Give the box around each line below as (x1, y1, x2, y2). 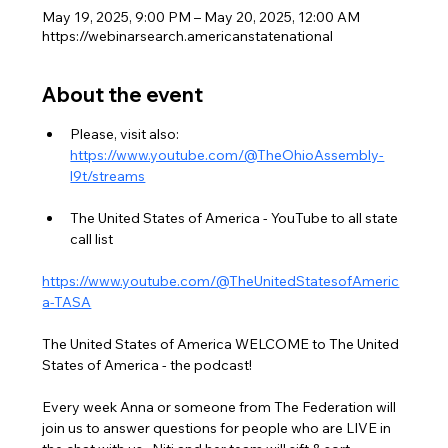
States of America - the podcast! (42, 355, 253, 374)
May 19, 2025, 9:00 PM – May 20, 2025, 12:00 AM (42, 7, 361, 26)
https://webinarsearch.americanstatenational (42, 26, 334, 45)
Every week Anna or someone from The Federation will (42, 397, 400, 416)
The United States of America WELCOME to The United (42, 334, 403, 353)
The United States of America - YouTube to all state (70, 208, 402, 227)
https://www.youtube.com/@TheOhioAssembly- (70, 145, 385, 164)
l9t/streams (70, 166, 146, 185)
